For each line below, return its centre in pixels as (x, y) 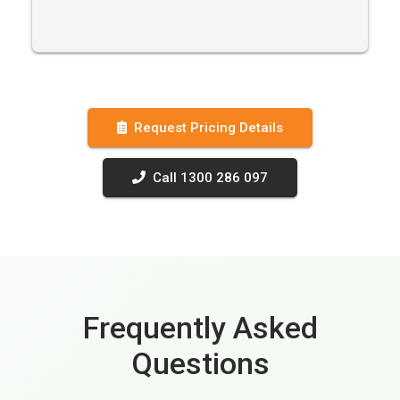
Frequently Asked (200, 327)
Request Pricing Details (208, 127)
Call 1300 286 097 (210, 177)
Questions (200, 363)
